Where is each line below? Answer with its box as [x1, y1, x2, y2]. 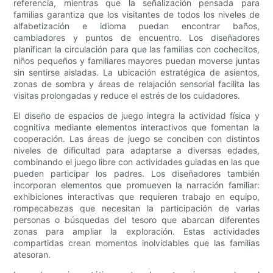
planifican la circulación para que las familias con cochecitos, [13, 44, 260, 55]
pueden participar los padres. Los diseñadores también [13, 168, 260, 179]
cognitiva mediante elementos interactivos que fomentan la [13, 122, 260, 133]
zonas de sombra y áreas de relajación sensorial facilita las [13, 79, 260, 90]
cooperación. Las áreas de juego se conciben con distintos [13, 133, 260, 144]
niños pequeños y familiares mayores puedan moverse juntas [13, 55, 260, 66]
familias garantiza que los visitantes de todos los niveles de [13, 9, 260, 20]
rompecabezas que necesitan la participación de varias [13, 203, 260, 214]
